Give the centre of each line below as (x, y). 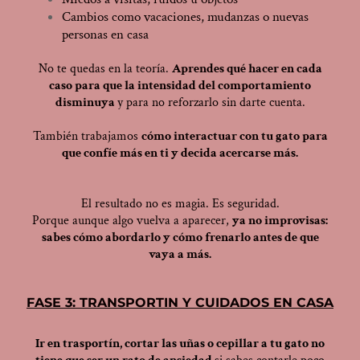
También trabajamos (87, 137)
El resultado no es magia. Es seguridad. (180, 204)
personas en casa (105, 35)
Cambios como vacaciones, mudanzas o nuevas (185, 17)
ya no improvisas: (280, 221)
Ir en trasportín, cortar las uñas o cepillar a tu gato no (180, 344)
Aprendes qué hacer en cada (247, 69)
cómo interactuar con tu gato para (234, 137)
